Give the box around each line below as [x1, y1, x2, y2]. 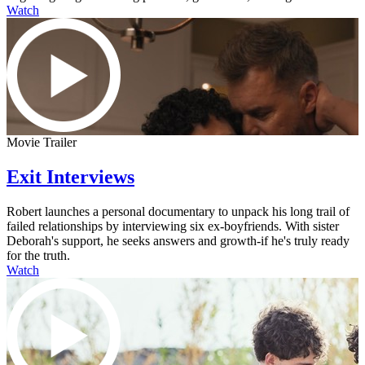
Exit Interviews [7, 165, 134, 187]
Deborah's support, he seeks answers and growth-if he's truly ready [7, 233, 350, 248]
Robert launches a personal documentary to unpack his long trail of [7, 204, 350, 218]
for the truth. [7, 248, 70, 262]
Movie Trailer [7, 134, 77, 149]
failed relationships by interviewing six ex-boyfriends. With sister [7, 218, 339, 233]
